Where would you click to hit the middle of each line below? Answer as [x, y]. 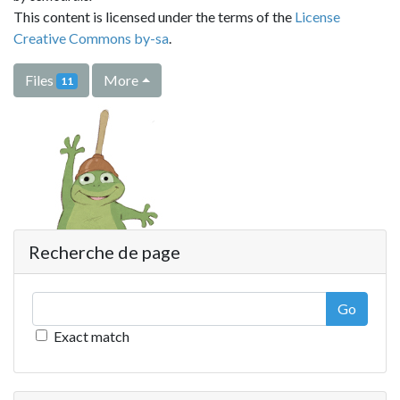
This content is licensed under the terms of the [154, 16]
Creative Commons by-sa [91, 37]
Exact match [92, 336]
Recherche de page [104, 251]
